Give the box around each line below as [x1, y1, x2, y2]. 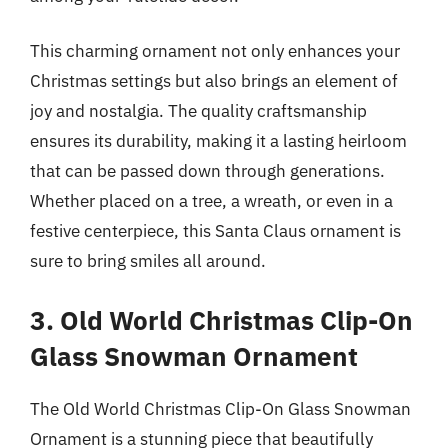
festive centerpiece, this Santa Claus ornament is [30, 220, 401, 242]
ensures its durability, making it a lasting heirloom [30, 130, 407, 152]
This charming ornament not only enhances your [30, 40, 400, 62]
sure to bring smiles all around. [30, 250, 266, 272]
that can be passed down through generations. [30, 160, 385, 182]
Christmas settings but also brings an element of [30, 70, 398, 92]
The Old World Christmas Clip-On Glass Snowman [30, 397, 411, 420]
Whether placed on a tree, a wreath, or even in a [30, 190, 393, 212]
